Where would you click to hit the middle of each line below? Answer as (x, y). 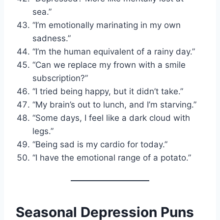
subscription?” (60, 78)
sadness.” (52, 38)
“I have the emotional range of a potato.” (112, 157)
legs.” (43, 131)
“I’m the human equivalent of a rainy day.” (114, 51)
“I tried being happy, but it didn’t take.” (108, 91)
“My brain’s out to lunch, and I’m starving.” (114, 104)
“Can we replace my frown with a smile (109, 65)
